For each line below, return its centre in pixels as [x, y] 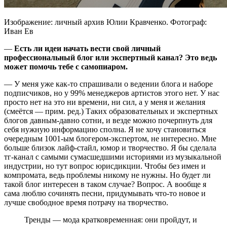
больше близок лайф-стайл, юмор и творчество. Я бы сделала [110, 148]
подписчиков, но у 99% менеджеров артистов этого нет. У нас [112, 93]
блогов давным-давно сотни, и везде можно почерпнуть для [108, 121]
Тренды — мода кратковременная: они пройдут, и [111, 220]
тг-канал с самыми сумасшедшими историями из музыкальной [113, 157]
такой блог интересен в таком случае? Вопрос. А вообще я [105, 184]
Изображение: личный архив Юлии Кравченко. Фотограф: [105, 22]
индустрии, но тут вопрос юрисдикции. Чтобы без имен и [105, 166]
